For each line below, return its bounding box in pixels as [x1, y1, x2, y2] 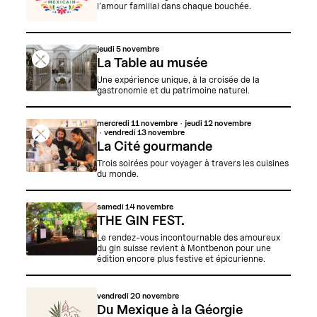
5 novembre [115, 44, 159, 54]
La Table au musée [96, 54, 207, 71]
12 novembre [203, 118, 251, 128]
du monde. [96, 168, 139, 179]
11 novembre [130, 118, 178, 128]
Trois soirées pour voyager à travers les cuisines [96, 157, 289, 168]
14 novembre [125, 201, 173, 212]
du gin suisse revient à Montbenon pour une [96, 242, 271, 253]
